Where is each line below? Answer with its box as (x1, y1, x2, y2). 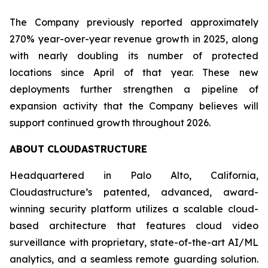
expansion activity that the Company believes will (10, 100, 258, 112)
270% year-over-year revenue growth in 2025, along (10, 33, 258, 45)
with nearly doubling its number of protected (10, 50, 258, 62)
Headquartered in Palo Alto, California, (10, 169, 258, 181)
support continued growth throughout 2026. (10, 117, 211, 129)
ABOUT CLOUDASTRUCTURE (10, 143, 147, 155)
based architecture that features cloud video (10, 220, 258, 232)
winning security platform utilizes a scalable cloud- (10, 203, 258, 215)
